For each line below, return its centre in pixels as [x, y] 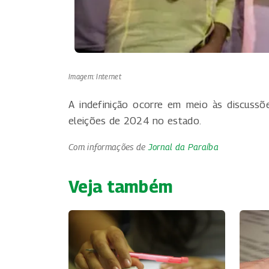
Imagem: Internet [95, 76]
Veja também [121, 186]
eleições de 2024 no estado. [135, 120]
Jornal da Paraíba [183, 147]
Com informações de [108, 147]
